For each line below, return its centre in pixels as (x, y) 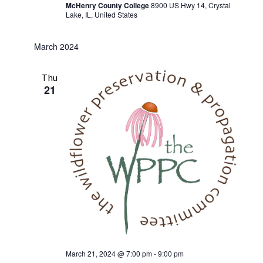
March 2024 (56, 46)
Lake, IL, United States (101, 14)
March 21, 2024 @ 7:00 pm (109, 253)
